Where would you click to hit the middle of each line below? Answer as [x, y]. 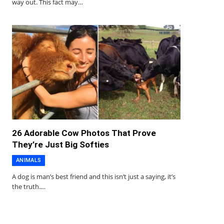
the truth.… [29, 187]
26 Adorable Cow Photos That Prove [84, 133]
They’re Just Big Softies [60, 145]
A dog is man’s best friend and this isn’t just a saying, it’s [94, 177]
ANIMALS [29, 160]
